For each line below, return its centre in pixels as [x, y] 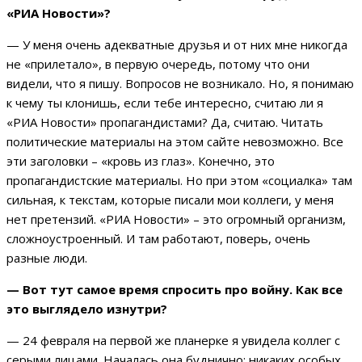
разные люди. [47, 258]
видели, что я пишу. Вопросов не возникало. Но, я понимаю [180, 84]
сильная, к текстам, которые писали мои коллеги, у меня [170, 200]
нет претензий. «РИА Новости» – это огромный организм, [176, 219]
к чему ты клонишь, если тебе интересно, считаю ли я [165, 103]
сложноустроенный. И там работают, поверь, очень [158, 239]
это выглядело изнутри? [88, 309]
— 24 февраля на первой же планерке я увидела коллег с [173, 341]
